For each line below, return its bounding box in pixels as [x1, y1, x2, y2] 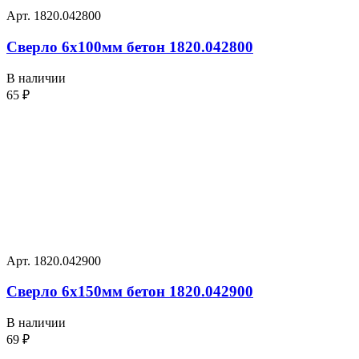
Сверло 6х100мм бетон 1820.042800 [6, 38, 253, 55]
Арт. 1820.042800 [6, 9, 101, 23]
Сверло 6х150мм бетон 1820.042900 [6, 283, 253, 301]
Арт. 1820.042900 [6, 253, 101, 268]
